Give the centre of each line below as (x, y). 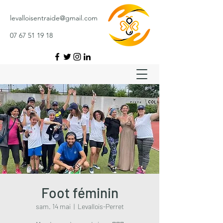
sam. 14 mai (53, 206)
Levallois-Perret (101, 206)
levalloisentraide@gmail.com (54, 18)
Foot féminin (80, 193)
